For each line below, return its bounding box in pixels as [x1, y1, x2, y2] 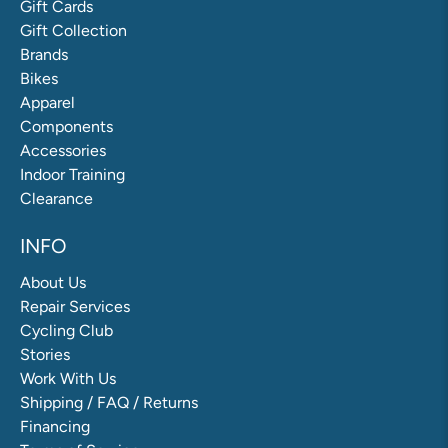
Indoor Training [20, 165, 125, 185]
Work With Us [20, 369, 116, 389]
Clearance [20, 189, 93, 209]
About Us [20, 273, 86, 293]
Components [20, 117, 113, 137]
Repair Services [20, 297, 130, 317]
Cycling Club [20, 321, 113, 341]
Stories [20, 345, 70, 365]
